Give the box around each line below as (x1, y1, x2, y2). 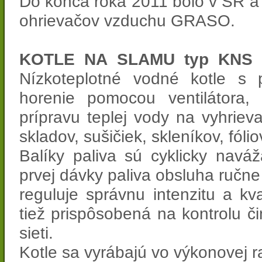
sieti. (19, 223, 53, 242)
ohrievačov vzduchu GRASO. (19, 11, 235, 30)
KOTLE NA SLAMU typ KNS (19, 50, 253, 68)
